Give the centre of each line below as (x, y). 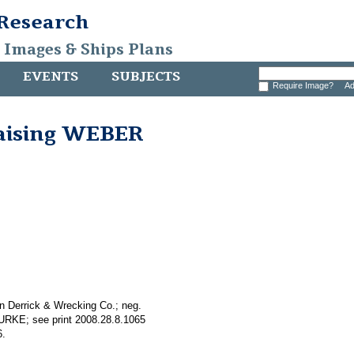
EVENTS (51, 77)
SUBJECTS (146, 77)
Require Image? (305, 85)
